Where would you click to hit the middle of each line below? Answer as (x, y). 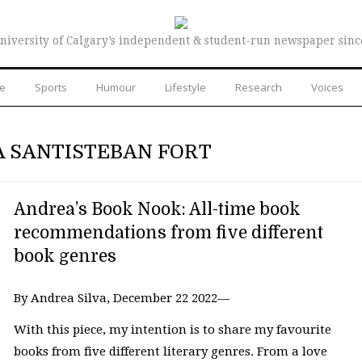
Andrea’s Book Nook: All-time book (157, 209)
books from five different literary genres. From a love (170, 352)
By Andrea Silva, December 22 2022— (121, 298)
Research (259, 87)
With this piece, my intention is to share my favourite (172, 330)
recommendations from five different (168, 232)
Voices (327, 87)
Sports (51, 87)
